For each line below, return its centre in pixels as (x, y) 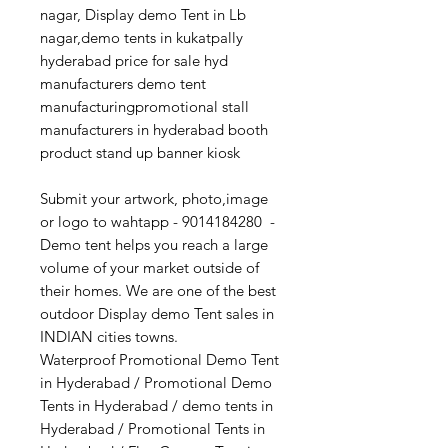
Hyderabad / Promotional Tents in (152, 428)
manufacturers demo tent (123, 83)
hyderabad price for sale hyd (134, 60)
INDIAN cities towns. (109, 336)
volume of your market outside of (149, 267)
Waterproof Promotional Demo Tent (159, 359)
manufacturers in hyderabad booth (154, 129)
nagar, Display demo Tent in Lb (143, 14)
